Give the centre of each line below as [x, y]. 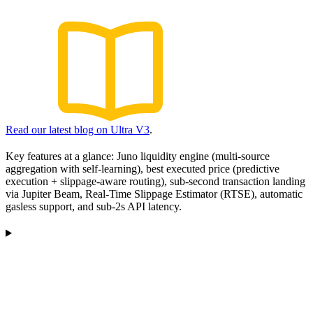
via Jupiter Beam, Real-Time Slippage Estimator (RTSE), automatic [154, 194]
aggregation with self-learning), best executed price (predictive [143, 169]
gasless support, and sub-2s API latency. [94, 206]
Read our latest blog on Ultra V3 [78, 130]
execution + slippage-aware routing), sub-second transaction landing [155, 181]
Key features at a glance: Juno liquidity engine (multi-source [138, 156]
